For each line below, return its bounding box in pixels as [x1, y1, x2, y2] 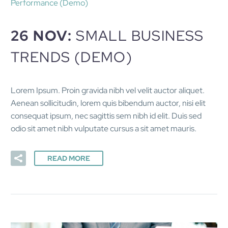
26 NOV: [11, 26, 76, 46]
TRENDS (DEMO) [11, 47, 133, 67]
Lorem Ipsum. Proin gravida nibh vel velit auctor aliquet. [11, 84, 205, 96]
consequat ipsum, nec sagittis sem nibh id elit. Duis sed [11, 110, 202, 121]
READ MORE [47, 154, 90, 163]
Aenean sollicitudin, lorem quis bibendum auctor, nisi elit [11, 97, 206, 108]
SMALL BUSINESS [76, 26, 204, 46]
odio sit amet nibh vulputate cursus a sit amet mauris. [11, 123, 196, 134]
